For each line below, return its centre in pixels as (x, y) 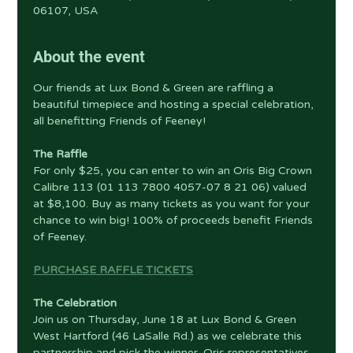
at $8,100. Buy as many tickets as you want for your (173, 204)
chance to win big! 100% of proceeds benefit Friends (175, 220)
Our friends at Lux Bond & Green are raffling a (155, 88)
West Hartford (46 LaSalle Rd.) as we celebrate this (169, 336)
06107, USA (66, 11)
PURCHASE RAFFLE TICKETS (113, 270)
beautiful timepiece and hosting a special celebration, (175, 104)
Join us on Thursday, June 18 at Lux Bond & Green (167, 320)
